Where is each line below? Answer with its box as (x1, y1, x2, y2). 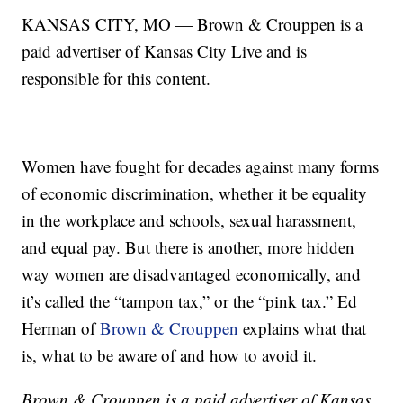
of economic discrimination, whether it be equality (22, 182, 368, 205)
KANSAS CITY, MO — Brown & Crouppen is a (22, 13, 363, 36)
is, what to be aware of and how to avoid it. (22, 344, 318, 367)
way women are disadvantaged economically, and (22, 263, 362, 286)
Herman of (22, 317, 101, 340)
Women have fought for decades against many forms (22, 155, 380, 178)
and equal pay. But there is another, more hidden (22, 236, 355, 259)
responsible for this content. (22, 67, 211, 90)
